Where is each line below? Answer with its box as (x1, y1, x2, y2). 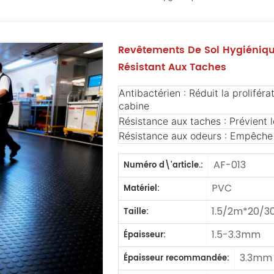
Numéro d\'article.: (124, 158, 204, 172)
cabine (119, 99, 150, 114)
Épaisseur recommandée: (124, 251, 230, 265)
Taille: (124, 205, 149, 218)
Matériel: (124, 182, 160, 195)
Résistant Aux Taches (118, 59, 227, 76)
